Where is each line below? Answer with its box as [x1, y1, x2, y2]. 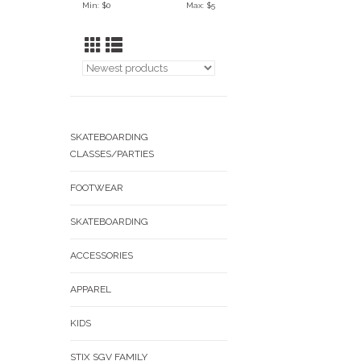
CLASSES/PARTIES [70, 148, 154, 160]
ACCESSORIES [70, 250, 133, 261]
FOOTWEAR [70, 182, 123, 193]
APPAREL [70, 284, 111, 295]
